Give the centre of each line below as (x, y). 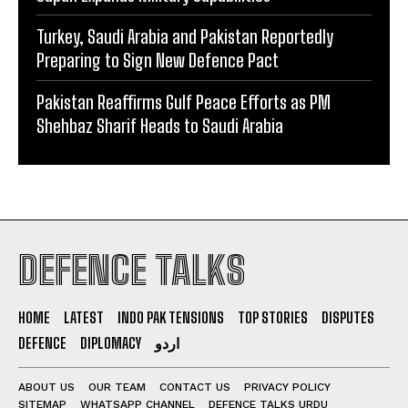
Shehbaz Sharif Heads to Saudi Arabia (160, 125)
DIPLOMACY (111, 342)
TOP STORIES (273, 317)
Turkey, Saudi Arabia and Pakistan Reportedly (185, 36)
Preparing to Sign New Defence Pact (158, 60)
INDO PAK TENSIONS (171, 317)
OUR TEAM (117, 387)
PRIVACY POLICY (287, 387)
